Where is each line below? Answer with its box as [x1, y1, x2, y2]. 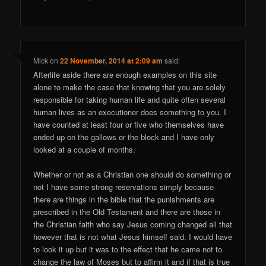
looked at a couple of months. [33, 144, 136, 156]
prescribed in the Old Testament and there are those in [33, 206, 221, 218]
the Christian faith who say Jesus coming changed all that [33, 218, 233, 230]
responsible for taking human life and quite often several [33, 94, 226, 106]
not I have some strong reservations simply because [33, 181, 214, 193]
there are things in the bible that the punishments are [33, 194, 215, 205]
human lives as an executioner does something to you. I [33, 106, 227, 118]
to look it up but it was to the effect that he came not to [33, 243, 223, 255]
